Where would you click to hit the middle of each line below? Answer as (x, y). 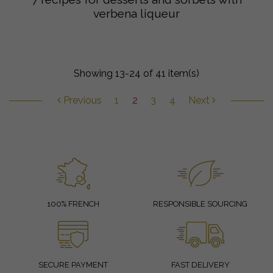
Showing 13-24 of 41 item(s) (136, 74)
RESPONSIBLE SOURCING (200, 204)
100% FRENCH (73, 204)
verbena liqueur (136, 14)
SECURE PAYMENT (73, 265)
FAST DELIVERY (200, 265)
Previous (81, 101)
